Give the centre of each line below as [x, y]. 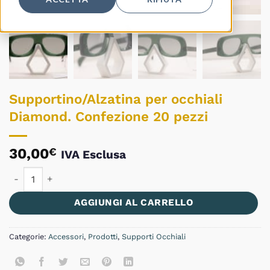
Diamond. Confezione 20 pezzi [108, 117]
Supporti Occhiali [154, 237]
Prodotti [103, 237]
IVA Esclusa [93, 155]
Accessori [66, 237]
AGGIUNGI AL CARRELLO [133, 203]
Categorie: [29, 237]
